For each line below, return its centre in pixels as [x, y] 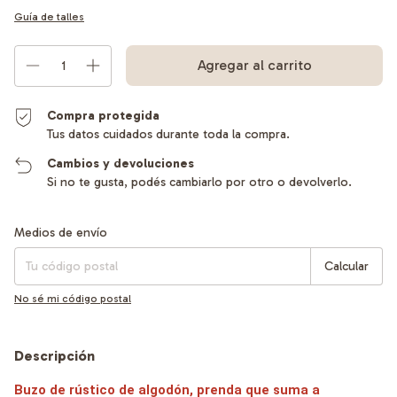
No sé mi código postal [73, 299]
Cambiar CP [353, 228]
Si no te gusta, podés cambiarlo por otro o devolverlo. [200, 183]
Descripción [54, 356]
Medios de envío [61, 233]
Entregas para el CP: [65, 227]
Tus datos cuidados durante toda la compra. [169, 135]
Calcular [346, 266]
